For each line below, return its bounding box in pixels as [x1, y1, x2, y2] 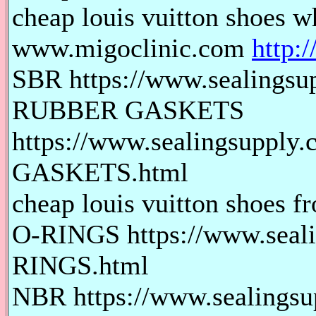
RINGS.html [12, 250, 149, 280]
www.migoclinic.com [12, 33, 252, 63]
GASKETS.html [12, 157, 188, 187]
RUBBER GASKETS [12, 95, 244, 125]
